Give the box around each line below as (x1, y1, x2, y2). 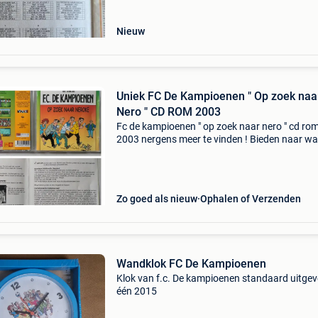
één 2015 (116, 285, 157, 297)
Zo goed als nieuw (116, 193, 197, 204)
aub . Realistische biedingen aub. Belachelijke (116, 146, 313, 158)
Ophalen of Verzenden (199, 193, 301, 204)
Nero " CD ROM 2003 (116, 105, 221, 119)
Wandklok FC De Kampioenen (116, 257, 266, 270)
